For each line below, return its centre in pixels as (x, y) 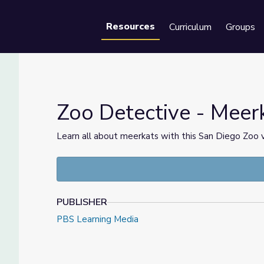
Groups (240, 27)
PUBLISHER (82, 202)
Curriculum (190, 27)
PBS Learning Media (98, 219)
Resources (131, 27)
